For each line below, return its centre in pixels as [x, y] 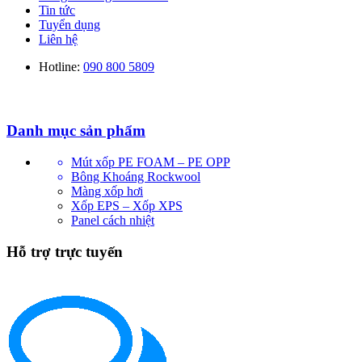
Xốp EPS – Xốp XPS [127, 205]
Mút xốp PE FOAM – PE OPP [151, 162]
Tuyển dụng [69, 24]
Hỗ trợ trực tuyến [65, 251]
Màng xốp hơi [107, 191]
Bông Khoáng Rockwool [136, 176]
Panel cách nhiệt [113, 220]
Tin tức [57, 10]
